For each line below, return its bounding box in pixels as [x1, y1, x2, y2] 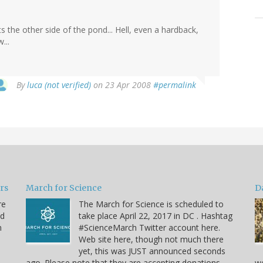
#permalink [153, 79, 196, 90]
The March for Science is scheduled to [79, 198, 224, 210]
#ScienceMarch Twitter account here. [79, 221, 220, 233]
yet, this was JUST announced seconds [79, 245, 225, 257]
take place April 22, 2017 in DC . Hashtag [79, 210, 232, 221]
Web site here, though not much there [79, 233, 224, 245]
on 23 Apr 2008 [91, 79, 153, 90]
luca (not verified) [27, 79, 91, 90]
